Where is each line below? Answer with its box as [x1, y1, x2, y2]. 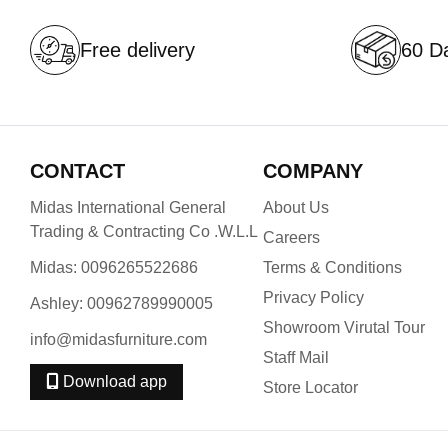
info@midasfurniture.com [30, 331, 207, 348]
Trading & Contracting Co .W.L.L [30, 223, 258, 240]
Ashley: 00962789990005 [30, 295, 213, 312]
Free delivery [80, 39, 195, 61]
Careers [263, 229, 321, 246]
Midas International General [30, 199, 226, 216]
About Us [263, 199, 330, 216]
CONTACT [30, 160, 125, 182]
